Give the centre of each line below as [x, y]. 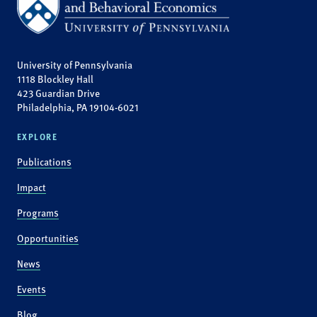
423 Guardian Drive [58, 93]
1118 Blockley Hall [55, 79]
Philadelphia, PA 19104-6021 [78, 107]
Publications [44, 161]
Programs [38, 212]
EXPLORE [38, 137]
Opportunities [48, 238]
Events [31, 289]
